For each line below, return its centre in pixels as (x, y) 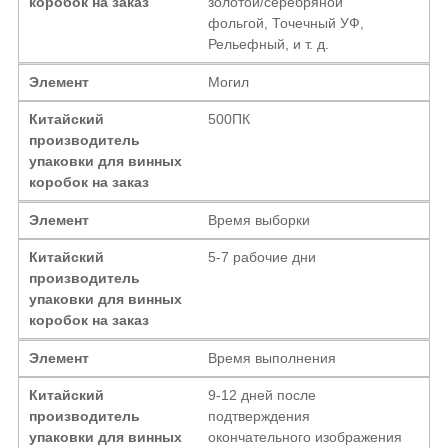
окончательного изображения (305, 436)
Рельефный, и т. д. (269, 43)
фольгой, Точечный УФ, (286, 22)
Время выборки (259, 219)
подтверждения (259, 415)
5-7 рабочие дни (262, 256)
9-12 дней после (262, 394)
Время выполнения (272, 357)
